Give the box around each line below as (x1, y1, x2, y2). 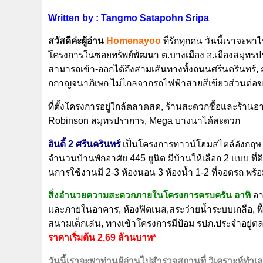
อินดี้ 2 (48, 139, 76, 149)
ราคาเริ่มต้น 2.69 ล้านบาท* (48, 232, 156, 243)
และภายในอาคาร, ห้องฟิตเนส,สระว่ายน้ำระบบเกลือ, (48, 204, 257, 215)
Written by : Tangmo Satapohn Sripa (48, 12, 209, 23)
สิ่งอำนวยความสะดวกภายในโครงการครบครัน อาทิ (48, 190, 251, 201)
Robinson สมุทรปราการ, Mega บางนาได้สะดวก (48, 116, 240, 126)
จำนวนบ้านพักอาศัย (48, 153, 130, 163)
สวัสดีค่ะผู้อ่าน (48, 36, 106, 46)
